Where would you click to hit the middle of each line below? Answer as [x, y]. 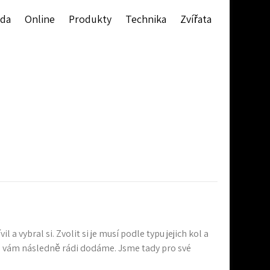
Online [40, 19]
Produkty [90, 19]
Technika [146, 19]
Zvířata [196, 19]
